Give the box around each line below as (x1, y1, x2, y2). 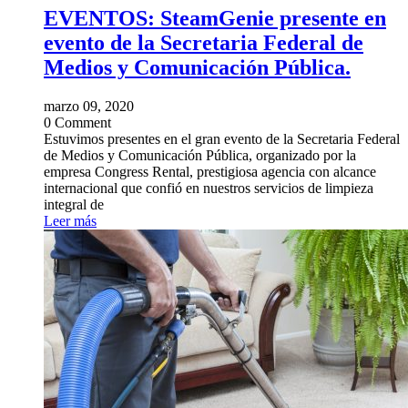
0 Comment (44, 115, 111, 131)
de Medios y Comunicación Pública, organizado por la (44, 148, 356, 164)
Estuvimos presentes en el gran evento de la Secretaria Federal (44, 131, 400, 148)
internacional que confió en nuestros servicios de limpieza (44, 180, 373, 197)
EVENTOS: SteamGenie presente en (44, 6, 386, 31)
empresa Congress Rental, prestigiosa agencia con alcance (44, 164, 376, 180)
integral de (44, 197, 104, 213)
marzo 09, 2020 (44, 98, 134, 115)
